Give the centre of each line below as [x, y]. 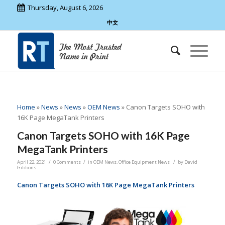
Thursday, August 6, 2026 [65, 8]
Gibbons [26, 168]
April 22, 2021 [31, 162]
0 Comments [67, 162]
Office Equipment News [144, 162]
